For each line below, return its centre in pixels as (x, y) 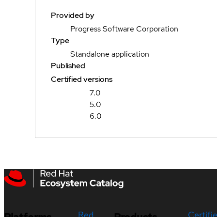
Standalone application (110, 54)
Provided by (73, 15)
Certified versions (82, 79)
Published (68, 66)
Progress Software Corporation (124, 29)
